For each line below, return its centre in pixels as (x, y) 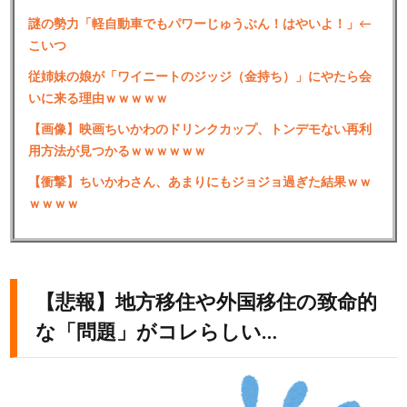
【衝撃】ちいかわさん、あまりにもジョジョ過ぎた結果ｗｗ (200, 183)
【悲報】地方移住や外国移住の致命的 (206, 303)
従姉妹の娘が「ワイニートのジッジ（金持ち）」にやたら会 (200, 77)
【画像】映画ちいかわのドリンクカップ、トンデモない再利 (200, 130)
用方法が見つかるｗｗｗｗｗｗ (117, 152)
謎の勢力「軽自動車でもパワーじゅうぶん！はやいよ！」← (200, 25)
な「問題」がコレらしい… (156, 333)
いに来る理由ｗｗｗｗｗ (98, 99)
